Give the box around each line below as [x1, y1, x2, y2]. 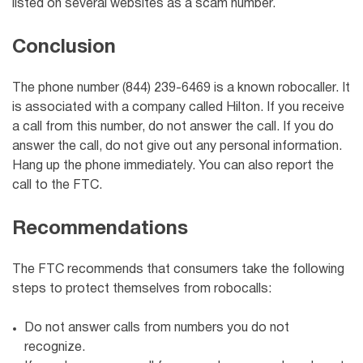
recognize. [24, 341, 85, 353]
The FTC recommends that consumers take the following [12, 263, 344, 275]
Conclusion [12, 38, 116, 57]
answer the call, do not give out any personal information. [12, 140, 342, 152]
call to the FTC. [12, 179, 102, 191]
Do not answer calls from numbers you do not [24, 322, 289, 334]
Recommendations [12, 220, 188, 238]
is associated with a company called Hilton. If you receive [12, 101, 344, 113]
